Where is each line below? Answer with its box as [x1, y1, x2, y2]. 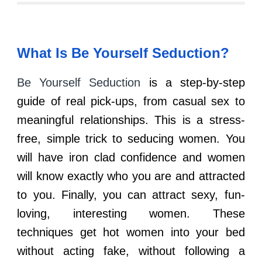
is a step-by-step [140, 76, 245, 89]
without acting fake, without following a [17, 244, 245, 257]
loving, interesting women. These [17, 207, 245, 220]
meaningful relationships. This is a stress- [17, 113, 245, 126]
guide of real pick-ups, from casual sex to [17, 95, 245, 108]
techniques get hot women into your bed [17, 226, 245, 239]
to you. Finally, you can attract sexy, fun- [17, 188, 245, 201]
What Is [17, 45, 72, 61]
